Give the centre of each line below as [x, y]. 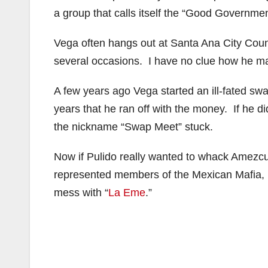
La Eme [127, 193]
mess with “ [81, 193]
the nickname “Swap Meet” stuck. [133, 127]
